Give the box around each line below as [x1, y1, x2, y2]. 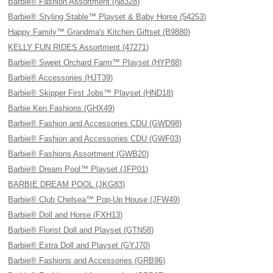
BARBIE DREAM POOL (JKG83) [8, 180, 126, 189]
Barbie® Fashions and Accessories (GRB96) [8, 256, 166, 265]
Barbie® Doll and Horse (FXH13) [8, 210, 123, 219]
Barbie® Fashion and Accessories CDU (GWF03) [8, 134, 182, 143]
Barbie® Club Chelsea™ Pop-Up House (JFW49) [8, 195, 180, 204]
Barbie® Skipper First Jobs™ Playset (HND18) [8, 88, 174, 97]
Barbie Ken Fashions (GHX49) [8, 104, 115, 113]
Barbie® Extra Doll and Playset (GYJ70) [8, 241, 151, 250]
